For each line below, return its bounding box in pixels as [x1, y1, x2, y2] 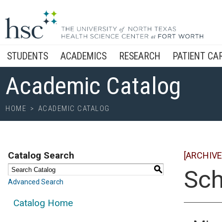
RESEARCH [119, 51, 161, 62]
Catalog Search [8, 150, 74, 161]
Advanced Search [8, 178, 63, 186]
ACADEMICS [60, 51, 107, 62]
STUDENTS [7, 51, 48, 62]
